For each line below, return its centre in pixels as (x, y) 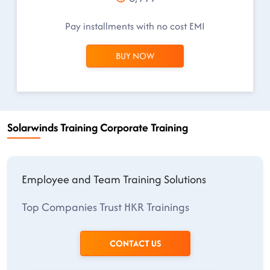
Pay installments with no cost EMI (135, 26)
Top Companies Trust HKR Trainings (105, 207)
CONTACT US (135, 243)
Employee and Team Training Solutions (114, 179)
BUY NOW (135, 56)
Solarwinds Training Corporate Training (98, 127)
